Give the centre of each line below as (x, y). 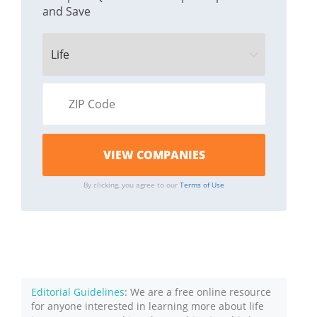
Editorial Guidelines (78, 292)
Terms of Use (202, 185)
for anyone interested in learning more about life (148, 306)
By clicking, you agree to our (132, 185)
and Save (67, 12)
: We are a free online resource (198, 292)
